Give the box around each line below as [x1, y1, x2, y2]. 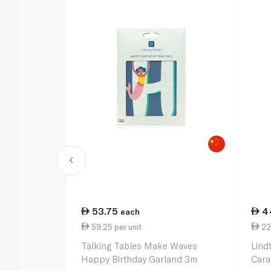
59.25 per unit [90, 221, 142, 232]
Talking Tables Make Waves [81, 240, 198, 252]
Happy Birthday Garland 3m [81, 253, 198, 265]
